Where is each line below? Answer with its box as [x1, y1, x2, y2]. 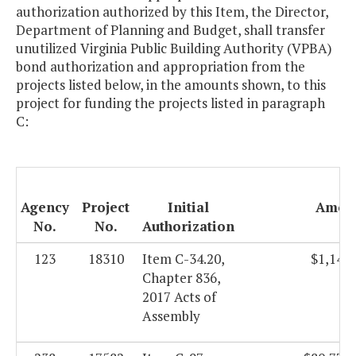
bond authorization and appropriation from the [16, 57, 305, 76]
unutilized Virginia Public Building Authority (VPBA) [16, 39, 332, 58]
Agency [21, 198, 69, 217]
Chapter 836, [142, 269, 220, 288]
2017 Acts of [142, 288, 216, 307]
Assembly [142, 307, 200, 326]
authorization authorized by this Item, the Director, [16, 2, 328, 21]
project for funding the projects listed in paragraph [16, 94, 325, 113]
